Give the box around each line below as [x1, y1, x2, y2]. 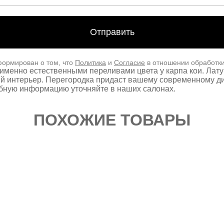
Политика [75, 58, 106, 66]
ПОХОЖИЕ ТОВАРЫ [33, 110, 190, 129]
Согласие [114, 58, 145, 66]
